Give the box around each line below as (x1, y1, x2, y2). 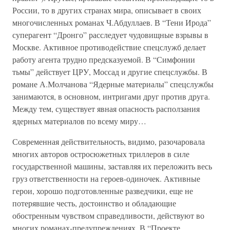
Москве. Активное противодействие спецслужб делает (12, 42, 206, 52)
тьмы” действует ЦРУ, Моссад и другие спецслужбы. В (12, 66, 207, 77)
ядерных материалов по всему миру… (12, 116, 146, 126)
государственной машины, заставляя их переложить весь (12, 161, 212, 171)
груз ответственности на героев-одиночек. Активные (12, 173, 200, 184)
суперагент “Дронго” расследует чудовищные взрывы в (12, 29, 208, 40)
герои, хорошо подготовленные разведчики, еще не (12, 185, 193, 196)
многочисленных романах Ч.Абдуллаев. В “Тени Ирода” (12, 17, 211, 28)
